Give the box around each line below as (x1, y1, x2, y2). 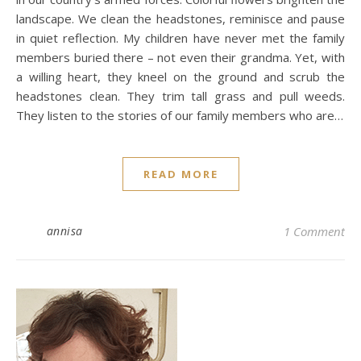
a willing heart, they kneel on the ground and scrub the (16, 68, 345, 85)
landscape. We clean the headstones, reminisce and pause (16, 10, 345, 27)
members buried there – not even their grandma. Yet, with (16, 49, 345, 65)
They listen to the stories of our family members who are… (16, 107, 343, 123)
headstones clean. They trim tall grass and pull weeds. (16, 88, 345, 104)
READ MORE (143, 167, 218, 181)
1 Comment (284, 223, 345, 239)
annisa (46, 223, 83, 239)
